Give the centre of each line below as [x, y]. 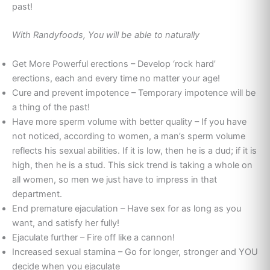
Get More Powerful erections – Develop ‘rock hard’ [114, 64]
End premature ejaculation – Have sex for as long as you [127, 208]
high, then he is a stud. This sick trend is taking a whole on [132, 165]
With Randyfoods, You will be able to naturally [106, 35]
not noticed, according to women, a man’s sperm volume [129, 136]
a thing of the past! [51, 107]
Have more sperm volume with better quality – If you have [129, 121]
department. [37, 194]
